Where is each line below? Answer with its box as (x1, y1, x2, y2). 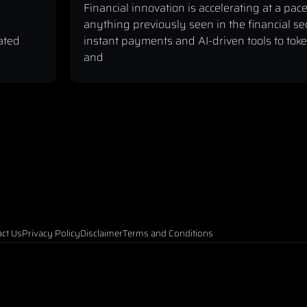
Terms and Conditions (122, 226, 213, 241)
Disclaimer (79, 226, 123, 241)
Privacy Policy (21, 226, 80, 241)
